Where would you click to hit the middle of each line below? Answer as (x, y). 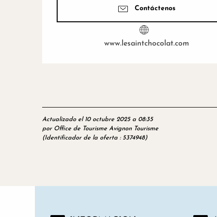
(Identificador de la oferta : (82, 138)
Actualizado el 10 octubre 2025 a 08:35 (98, 119)
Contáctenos (155, 8)
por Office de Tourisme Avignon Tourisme (100, 128)
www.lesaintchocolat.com (146, 43)
